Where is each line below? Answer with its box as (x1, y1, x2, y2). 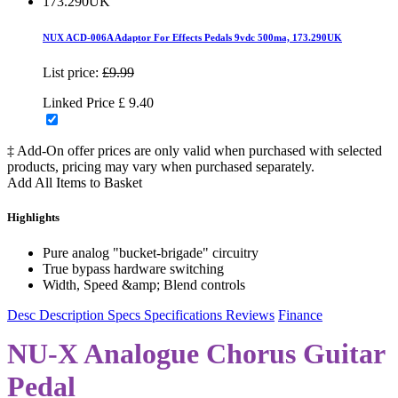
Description (39, 306, 104, 322)
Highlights (7, 211, 60, 225)
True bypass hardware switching (43, 260, 224, 276)
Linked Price (43, 95, 118, 111)
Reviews (226, 306, 275, 322)
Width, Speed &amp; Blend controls (43, 276, 245, 292)
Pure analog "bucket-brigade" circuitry (43, 244, 259, 260)
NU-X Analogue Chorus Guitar (7, 337, 385, 370)
